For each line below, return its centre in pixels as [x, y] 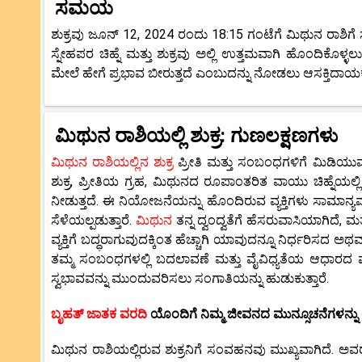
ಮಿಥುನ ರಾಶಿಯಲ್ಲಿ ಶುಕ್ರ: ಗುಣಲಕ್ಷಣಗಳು [196, 135]
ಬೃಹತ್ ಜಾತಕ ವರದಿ [101, 314]
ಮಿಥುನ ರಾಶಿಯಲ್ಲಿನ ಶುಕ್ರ [112, 162]
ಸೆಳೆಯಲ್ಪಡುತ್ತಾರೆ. [93, 220]
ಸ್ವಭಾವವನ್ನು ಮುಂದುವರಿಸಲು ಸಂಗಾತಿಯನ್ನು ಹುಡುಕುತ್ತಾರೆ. [190, 278]
